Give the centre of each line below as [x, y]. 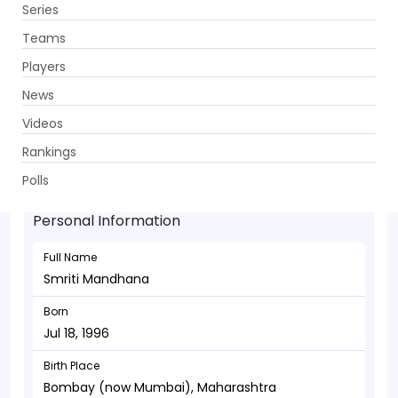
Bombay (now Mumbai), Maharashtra [160, 387]
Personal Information [107, 221]
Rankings [49, 151]
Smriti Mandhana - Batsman [179, 148]
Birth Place [72, 366]
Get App [278, 28]
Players [44, 66]
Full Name [70, 257]
